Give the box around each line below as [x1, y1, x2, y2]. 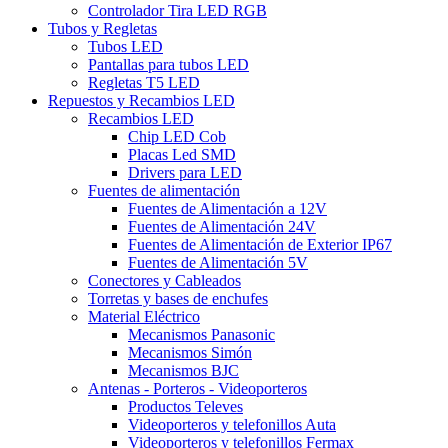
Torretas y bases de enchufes [88, 289, 268, 307]
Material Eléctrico [88, 307, 200, 325]
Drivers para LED [128, 163, 242, 181]
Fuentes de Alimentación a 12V [128, 199, 327, 217]
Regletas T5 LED [88, 73, 200, 91]
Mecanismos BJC [128, 361, 239, 379]
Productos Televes [128, 397, 243, 415]
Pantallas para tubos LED [88, 55, 249, 73]
